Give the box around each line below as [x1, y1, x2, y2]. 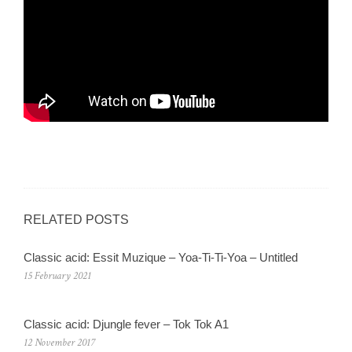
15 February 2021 [24, 269, 91, 284]
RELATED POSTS [24, 213, 129, 227]
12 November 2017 [24, 335, 95, 350]
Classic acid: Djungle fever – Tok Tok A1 [24, 317, 229, 332]
